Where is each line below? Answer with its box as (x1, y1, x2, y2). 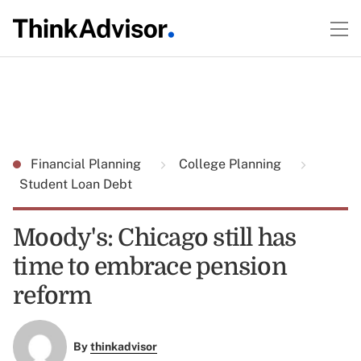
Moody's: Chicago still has (13, 224, 297, 251)
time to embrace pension (13, 253, 287, 280)
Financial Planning (31, 156, 144, 172)
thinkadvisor (89, 340, 157, 354)
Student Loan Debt (19, 176, 132, 192)
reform (13, 282, 92, 309)
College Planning (176, 156, 284, 172)
